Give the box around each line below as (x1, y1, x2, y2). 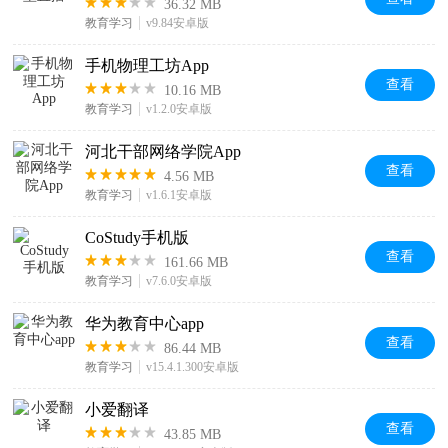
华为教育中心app (85, 315, 205, 332)
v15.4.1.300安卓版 (146, 360, 240, 374)
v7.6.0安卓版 (146, 274, 213, 288)
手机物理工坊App (85, 57, 210, 74)
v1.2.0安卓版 (146, 102, 213, 116)
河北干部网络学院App (85, 143, 242, 160)
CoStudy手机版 (85, 229, 190, 246)
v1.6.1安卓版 (146, 188, 213, 202)
